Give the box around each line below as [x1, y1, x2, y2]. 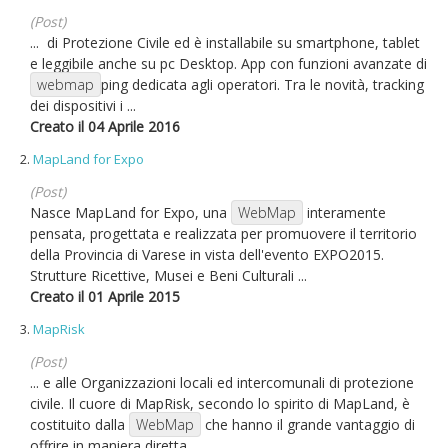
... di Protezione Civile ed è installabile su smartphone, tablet [30, 33, 420, 52]
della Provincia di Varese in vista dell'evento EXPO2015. [30, 245, 384, 264]
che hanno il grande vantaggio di [201, 415, 415, 434]
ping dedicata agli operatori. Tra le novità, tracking [101, 75, 424, 94]
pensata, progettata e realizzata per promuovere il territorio [30, 224, 417, 243]
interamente [303, 203, 386, 222]
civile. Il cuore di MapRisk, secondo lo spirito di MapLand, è [30, 394, 410, 413]
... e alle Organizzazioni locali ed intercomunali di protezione [30, 373, 414, 392]
